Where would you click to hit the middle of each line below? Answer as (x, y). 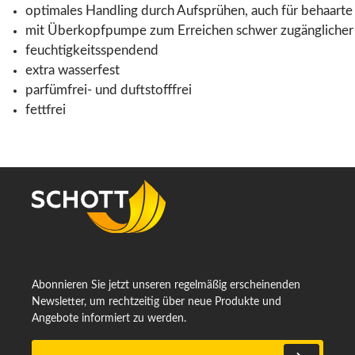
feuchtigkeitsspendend (92, 50)
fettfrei (46, 110)
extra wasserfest (73, 70)
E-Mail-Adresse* (70, 347)
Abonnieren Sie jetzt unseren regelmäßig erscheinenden (166, 285)
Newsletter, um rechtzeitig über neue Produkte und (157, 302)
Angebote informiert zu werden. (109, 318)
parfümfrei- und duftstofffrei (109, 90)
